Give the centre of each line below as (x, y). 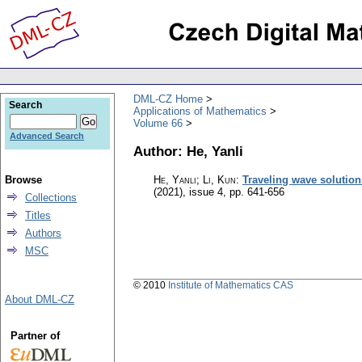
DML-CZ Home (168, 99)
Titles (38, 215)
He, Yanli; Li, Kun (195, 180)
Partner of (35, 336)
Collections (51, 198)
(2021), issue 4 (188, 192)
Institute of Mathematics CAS (231, 286)
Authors (43, 233)
